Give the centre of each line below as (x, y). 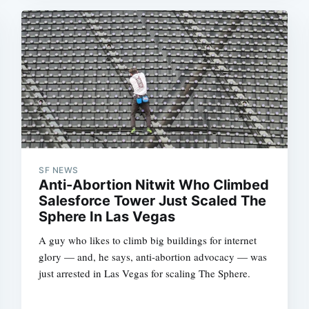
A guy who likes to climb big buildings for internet (148, 240)
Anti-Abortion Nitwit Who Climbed (154, 185)
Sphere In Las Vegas (107, 216)
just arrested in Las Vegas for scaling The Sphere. (145, 273)
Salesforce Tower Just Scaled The (153, 200)
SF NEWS (59, 170)
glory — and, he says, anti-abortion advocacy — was (153, 256)
